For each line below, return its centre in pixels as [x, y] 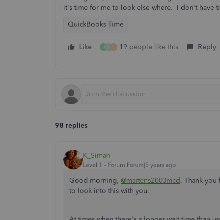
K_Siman [96, 155]
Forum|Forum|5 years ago [142, 165]
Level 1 [93, 165]
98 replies [71, 125]
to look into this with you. [109, 191]
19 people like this [149, 47]
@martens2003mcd [151, 180]
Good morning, [95, 180]
